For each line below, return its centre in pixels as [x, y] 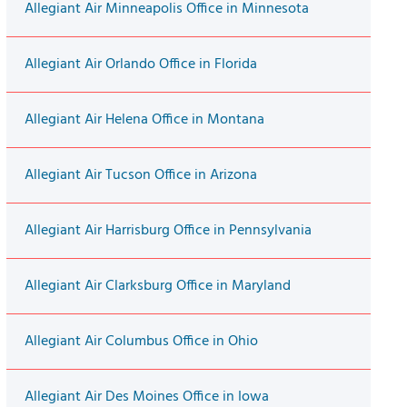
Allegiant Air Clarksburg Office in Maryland [157, 287]
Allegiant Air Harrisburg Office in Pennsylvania [168, 231]
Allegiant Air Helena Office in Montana [144, 120]
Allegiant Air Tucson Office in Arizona [140, 176]
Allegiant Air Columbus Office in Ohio [141, 342]
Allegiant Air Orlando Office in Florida [140, 65]
